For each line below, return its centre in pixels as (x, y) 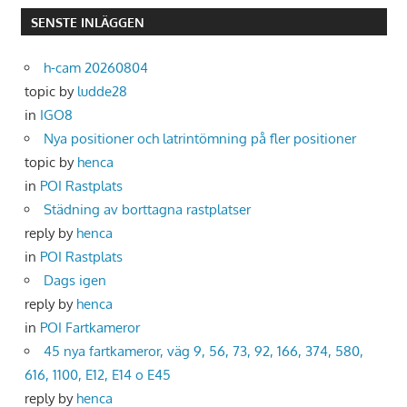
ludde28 (102, 91)
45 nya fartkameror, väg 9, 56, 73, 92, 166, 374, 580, (203, 351)
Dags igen (75, 280)
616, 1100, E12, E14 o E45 (98, 374)
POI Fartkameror (90, 327)
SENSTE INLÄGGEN (87, 22)
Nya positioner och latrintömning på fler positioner (200, 138)
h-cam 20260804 (96, 67)
